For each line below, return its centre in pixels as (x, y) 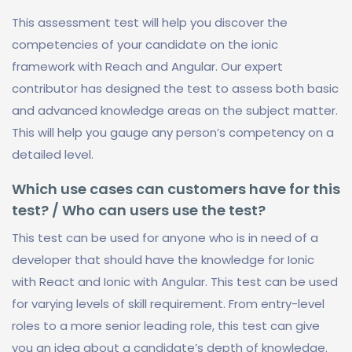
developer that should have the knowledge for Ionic (163, 260)
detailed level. (53, 154)
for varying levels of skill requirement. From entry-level (168, 304)
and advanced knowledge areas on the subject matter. (175, 110)
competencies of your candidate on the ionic (145, 44)
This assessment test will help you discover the (150, 22)
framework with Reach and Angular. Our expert (147, 66)
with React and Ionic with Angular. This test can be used (175, 282)
